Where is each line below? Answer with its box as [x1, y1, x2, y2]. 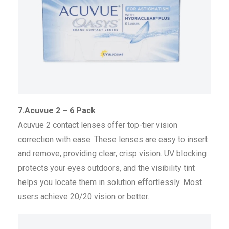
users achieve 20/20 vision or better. [18, 191, 149, 201]
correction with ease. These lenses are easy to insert [18, 134, 208, 144]
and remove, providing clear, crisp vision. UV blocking [18, 148, 207, 158]
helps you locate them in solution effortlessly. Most [18, 177, 202, 187]
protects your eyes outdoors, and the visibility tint [18, 163, 195, 173]
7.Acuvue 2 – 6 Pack [18, 105, 96, 116]
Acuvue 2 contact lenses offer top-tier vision [18, 120, 177, 130]
